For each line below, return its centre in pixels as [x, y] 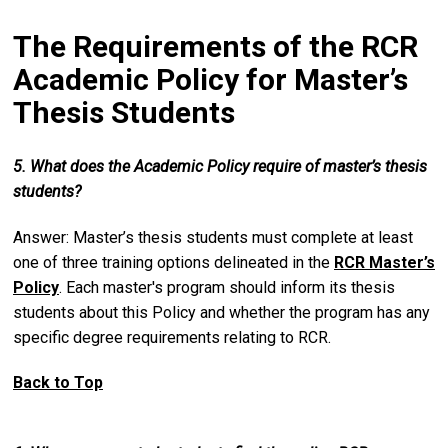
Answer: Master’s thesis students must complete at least [213, 237]
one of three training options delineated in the [173, 262]
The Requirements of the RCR [215, 46]
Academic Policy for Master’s [210, 79]
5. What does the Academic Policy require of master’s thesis [220, 166]
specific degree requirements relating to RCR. [172, 337]
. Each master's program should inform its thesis [227, 287]
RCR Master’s [384, 262]
